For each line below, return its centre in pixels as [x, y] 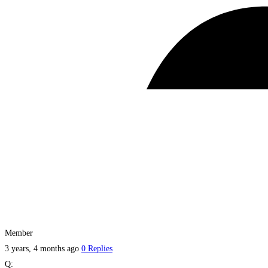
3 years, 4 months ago [43, 249]
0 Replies [97, 249]
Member [19, 233]
